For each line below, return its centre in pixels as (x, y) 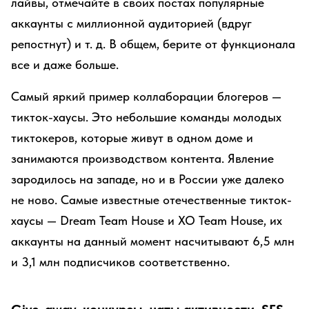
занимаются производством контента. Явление (142, 158)
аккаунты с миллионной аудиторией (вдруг (131, 23)
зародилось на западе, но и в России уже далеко (148, 179)
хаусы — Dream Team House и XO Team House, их (147, 220)
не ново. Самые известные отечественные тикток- (151, 200)
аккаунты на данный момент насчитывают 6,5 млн (153, 241)
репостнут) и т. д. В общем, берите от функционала (153, 44)
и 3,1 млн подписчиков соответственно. (120, 262)
